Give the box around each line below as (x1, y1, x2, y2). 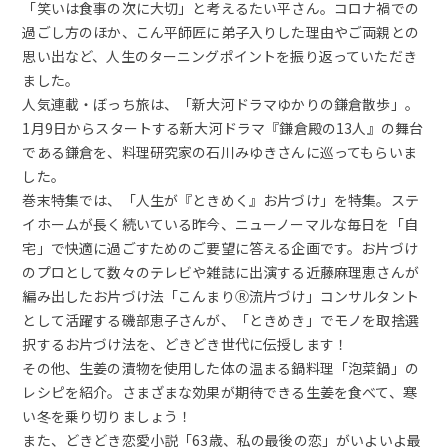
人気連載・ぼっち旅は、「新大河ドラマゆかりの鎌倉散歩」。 (22, 93, 419, 114)
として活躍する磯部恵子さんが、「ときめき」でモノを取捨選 (22, 309, 419, 330)
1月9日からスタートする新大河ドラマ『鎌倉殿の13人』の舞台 (22, 117, 424, 138)
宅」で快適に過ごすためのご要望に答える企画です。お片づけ (22, 237, 418, 258)
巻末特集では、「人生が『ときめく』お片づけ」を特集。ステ (22, 189, 419, 210)
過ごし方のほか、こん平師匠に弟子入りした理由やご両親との (22, 21, 419, 42)
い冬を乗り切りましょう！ (22, 405, 193, 426)
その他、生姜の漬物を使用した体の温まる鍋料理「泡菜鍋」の (22, 357, 419, 378)
